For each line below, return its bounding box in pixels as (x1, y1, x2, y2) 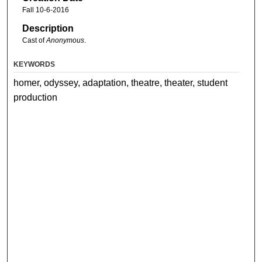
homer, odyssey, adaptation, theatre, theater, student (13, 78, 228, 88)
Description (22, 23, 74, 33)
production (13, 92, 58, 103)
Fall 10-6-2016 (22, 6, 69, 15)
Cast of (22, 36, 46, 44)
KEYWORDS (13, 60, 56, 69)
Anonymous (46, 36, 84, 44)
